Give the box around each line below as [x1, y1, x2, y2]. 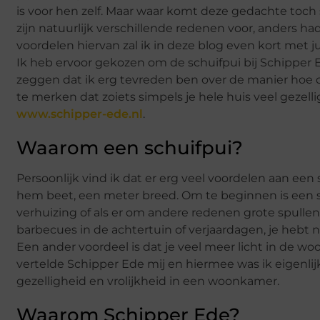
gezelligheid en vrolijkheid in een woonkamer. [16, 274, 279, 288]
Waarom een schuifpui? [16, 136, 243, 159]
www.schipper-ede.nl [16, 106, 143, 121]
